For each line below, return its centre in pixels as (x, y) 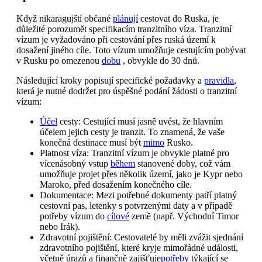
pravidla (219, 80)
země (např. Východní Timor (184, 216)
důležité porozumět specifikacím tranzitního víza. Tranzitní (124, 29)
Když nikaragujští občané (65, 18)
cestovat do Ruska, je (178, 18)
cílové (118, 216)
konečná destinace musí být (92, 142)
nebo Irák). (60, 226)
